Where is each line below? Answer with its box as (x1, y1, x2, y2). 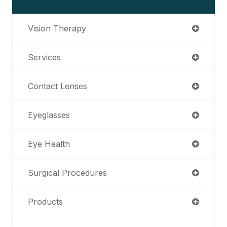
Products (28, 196, 63, 207)
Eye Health (28, 138, 70, 149)
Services (28, 52, 61, 62)
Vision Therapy (28, 23, 86, 33)
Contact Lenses (28, 81, 87, 91)
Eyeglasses (28, 109, 70, 120)
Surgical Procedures (28, 167, 107, 178)
